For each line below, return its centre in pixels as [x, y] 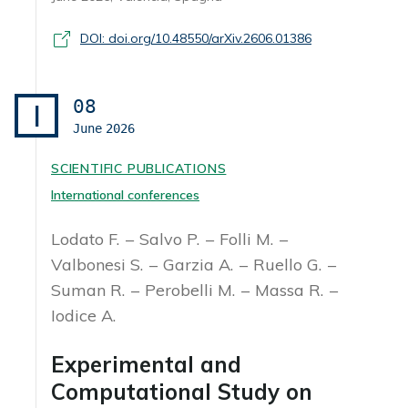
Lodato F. [87, 239]
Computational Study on [182, 391]
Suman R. [90, 290]
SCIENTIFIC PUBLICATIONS [139, 168]
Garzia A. [200, 264]
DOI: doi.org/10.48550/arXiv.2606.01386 [196, 39]
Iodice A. [83, 315]
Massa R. [291, 290]
